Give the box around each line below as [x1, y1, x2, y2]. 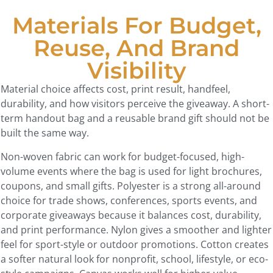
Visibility [87, 57, 186, 85]
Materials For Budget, [12, 12, 261, 40]
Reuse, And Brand [34, 34, 239, 62]
